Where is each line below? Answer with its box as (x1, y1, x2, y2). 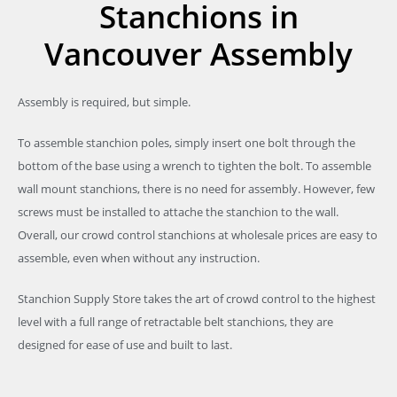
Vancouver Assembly (44, 33, 353, 74)
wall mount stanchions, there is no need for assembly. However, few (18, 181, 375, 197)
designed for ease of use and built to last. (18, 337, 232, 353)
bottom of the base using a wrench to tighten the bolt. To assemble (18, 158, 371, 174)
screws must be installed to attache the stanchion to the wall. (18, 204, 339, 220)
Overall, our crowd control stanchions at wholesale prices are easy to (18, 227, 378, 243)
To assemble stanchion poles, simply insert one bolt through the (18, 135, 355, 151)
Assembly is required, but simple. (18, 94, 191, 110)
